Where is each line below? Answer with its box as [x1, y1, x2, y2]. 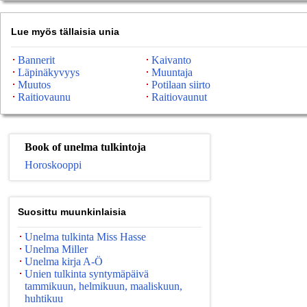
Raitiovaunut [151, 91, 207, 103]
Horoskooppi [25, 159, 82, 171]
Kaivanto [151, 54, 191, 66]
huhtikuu [25, 293, 63, 304]
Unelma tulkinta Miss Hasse [25, 231, 146, 243]
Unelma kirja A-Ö [25, 256, 103, 267]
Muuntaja [151, 66, 193, 78]
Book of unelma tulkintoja [25, 141, 146, 153]
